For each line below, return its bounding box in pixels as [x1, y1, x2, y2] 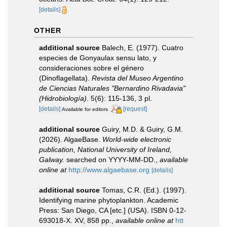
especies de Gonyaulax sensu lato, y [39, 54, 157, 62]
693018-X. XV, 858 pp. [39, 216, 111, 224]
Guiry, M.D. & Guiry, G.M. [102, 125, 183, 133]
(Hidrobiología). [39, 94, 89, 102]
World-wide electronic [102, 135, 171, 143]
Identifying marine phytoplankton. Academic [39, 196, 178, 204]
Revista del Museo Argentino [92, 74, 183, 82]
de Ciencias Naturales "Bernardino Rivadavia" [39, 84, 185, 92]
